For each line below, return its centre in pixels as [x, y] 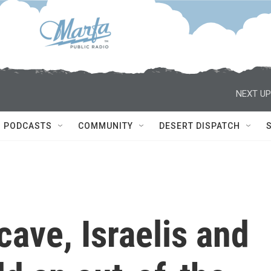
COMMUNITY [106, 126]
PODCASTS [28, 126]
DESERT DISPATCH [200, 126]
